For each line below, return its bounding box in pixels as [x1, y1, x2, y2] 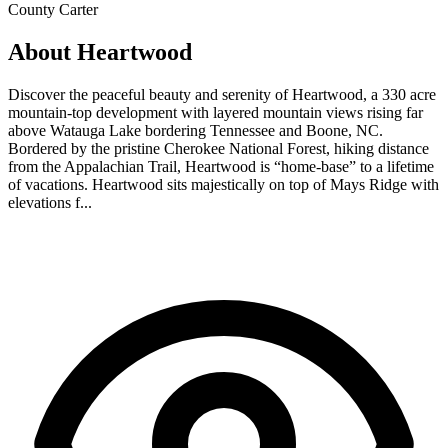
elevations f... [8, 194, 92, 212]
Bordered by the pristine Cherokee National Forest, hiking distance [8, 140, 429, 158]
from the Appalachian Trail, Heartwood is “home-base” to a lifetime [8, 158, 434, 176]
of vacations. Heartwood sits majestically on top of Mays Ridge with [8, 176, 439, 194]
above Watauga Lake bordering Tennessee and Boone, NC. [8, 122, 383, 140]
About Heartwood [8, 39, 192, 66]
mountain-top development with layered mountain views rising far [8, 104, 423, 122]
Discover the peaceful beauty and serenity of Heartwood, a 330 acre [8, 86, 436, 104]
